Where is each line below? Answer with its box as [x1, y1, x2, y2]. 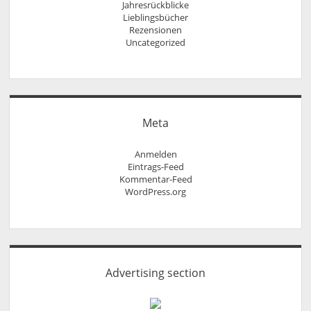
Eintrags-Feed [127, 160, 184, 174]
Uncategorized [126, 35, 185, 49]
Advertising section [106, 264, 205, 280]
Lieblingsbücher [123, 10, 188, 24]
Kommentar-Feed [119, 173, 192, 186]
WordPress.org [125, 185, 186, 199]
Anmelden [134, 148, 177, 161]
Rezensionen [129, 23, 182, 36]
